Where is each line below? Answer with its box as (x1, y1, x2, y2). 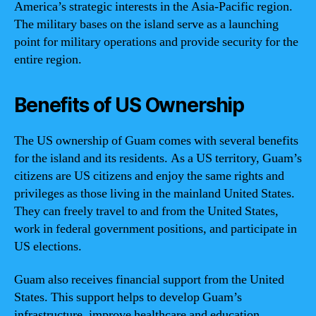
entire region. (14, 51, 82, 68)
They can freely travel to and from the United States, (14, 202, 279, 219)
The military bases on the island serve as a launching (14, 16, 279, 32)
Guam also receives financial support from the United (14, 272, 284, 288)
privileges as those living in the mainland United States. (14, 185, 295, 202)
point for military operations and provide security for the (14, 33, 298, 50)
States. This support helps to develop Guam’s (14, 289, 242, 305)
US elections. (14, 238, 82, 255)
